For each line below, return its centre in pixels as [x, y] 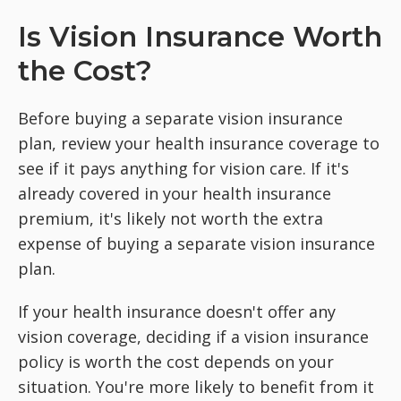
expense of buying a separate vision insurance [196, 243]
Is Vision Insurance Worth [200, 37]
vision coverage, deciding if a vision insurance [193, 337]
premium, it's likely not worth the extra [171, 218]
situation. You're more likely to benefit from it [196, 387]
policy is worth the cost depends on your [176, 362]
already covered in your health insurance [175, 193]
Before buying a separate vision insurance [180, 118]
